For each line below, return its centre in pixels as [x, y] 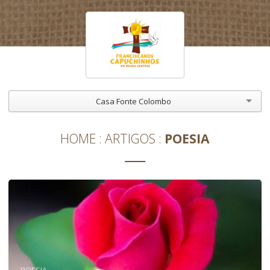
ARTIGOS [130, 139]
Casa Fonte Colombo [133, 101]
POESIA [187, 139]
